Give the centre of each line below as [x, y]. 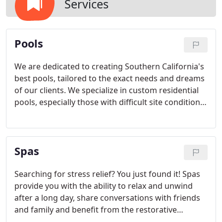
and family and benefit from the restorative [96, 210]
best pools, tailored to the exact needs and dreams [110, 78]
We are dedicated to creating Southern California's [109, 66]
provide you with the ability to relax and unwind [104, 186]
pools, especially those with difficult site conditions [109, 102]
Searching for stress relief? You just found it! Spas [107, 174]
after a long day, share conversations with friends [107, 198]
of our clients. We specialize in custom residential [107, 90]
